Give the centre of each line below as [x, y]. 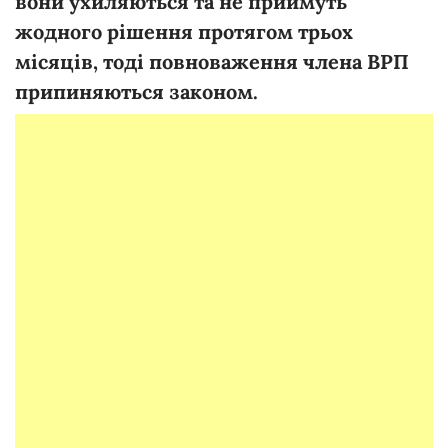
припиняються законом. [136, 91]
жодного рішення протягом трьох [184, 31]
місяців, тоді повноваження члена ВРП [212, 61]
